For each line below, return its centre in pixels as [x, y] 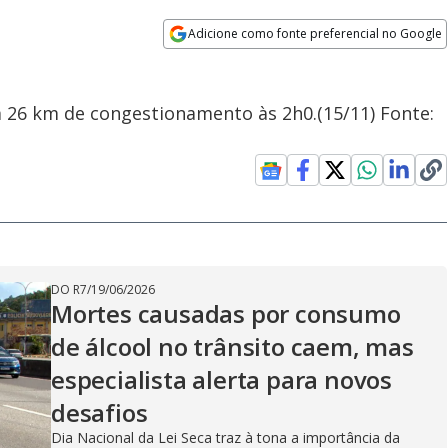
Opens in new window [245, 61]
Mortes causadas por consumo [226, 313]
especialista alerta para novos [221, 379]
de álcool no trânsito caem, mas [232, 346]
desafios [99, 412]
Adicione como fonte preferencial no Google [315, 33]
